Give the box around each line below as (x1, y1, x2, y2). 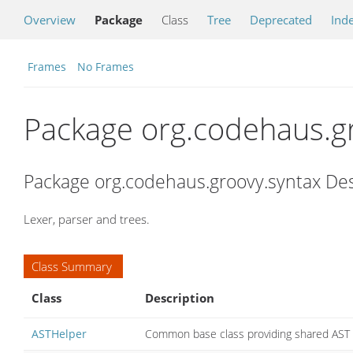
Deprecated (250, 12, 312, 28)
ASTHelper (32, 325, 87, 341)
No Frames (77, 59, 134, 74)
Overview (24, 12, 76, 28)
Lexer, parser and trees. (24, 210, 150, 227)
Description (145, 289, 214, 306)
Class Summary (32, 258, 112, 274)
